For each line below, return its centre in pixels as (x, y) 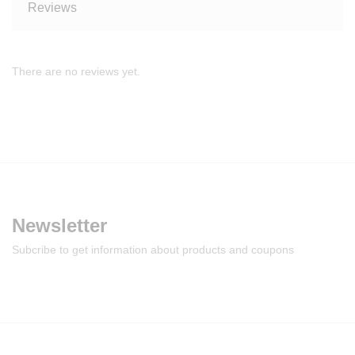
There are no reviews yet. (76, 72)
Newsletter (59, 225)
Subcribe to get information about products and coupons (153, 249)
